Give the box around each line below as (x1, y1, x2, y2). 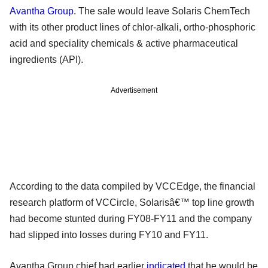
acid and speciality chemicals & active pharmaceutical (10, 38, 238, 49)
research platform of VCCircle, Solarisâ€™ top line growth (10, 197, 254, 208)
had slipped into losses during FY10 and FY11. (10, 230, 208, 240)
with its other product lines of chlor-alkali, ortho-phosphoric (10, 22, 255, 33)
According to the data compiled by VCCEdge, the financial (10, 181, 255, 192)
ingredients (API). (10, 54, 83, 65)
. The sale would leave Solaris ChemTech (74, 6, 250, 17)
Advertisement (111, 86, 157, 95)
